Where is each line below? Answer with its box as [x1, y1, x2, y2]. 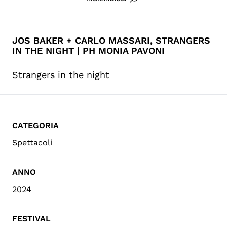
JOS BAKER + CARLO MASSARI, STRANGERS [12, 34, 210, 46]
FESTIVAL [12, 213, 51, 223]
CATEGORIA [12, 120, 59, 130]
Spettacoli [12, 137, 52, 147]
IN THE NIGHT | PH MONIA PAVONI [12, 45, 165, 56]
